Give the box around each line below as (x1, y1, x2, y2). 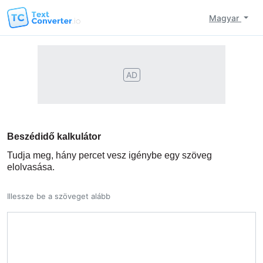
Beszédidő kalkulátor (7, 131, 101, 141)
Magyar (209, 12, 242, 23)
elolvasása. (7, 162, 55, 172)
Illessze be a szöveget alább (7, 191, 110, 201)
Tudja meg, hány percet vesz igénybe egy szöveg (7, 150, 212, 160)
